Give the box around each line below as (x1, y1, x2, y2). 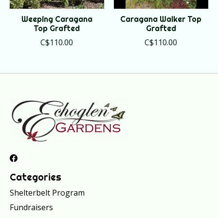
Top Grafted (34, 23, 80, 33)
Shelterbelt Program (10, 187, 85, 199)
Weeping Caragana (21, 14, 92, 24)
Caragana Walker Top (120, 14, 202, 24)
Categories (10, 171, 61, 183)
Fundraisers (10, 202, 53, 213)
